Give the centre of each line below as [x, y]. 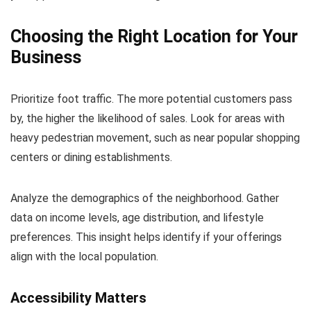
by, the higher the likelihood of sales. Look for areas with [148, 118]
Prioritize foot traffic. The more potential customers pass [151, 99]
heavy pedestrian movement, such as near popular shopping [155, 137]
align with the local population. [84, 256]
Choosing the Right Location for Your [154, 36]
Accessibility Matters [78, 297]
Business [46, 57]
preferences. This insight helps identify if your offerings [146, 237]
